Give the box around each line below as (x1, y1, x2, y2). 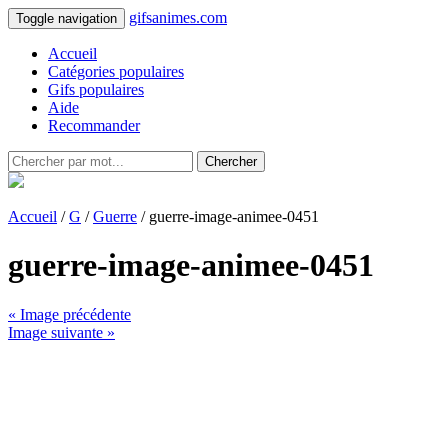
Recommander (48, 117, 140, 134)
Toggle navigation (16, 11, 117, 26)
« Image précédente (8, 305, 131, 323)
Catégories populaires (48, 63, 184, 80)
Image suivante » (8, 323, 115, 341)
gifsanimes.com (129, 9, 227, 26)
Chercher (205, 154, 257, 169)
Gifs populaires (48, 81, 144, 98)
